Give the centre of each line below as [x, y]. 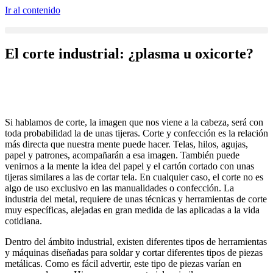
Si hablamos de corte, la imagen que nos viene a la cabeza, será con [134, 122]
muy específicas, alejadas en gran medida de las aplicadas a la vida [132, 210]
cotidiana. [23, 221]
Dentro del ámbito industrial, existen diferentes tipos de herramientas [136, 241]
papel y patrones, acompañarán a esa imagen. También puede [122, 155]
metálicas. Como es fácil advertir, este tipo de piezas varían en [123, 263]
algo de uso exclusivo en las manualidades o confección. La [119, 188]
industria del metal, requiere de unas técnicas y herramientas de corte [136, 199]
